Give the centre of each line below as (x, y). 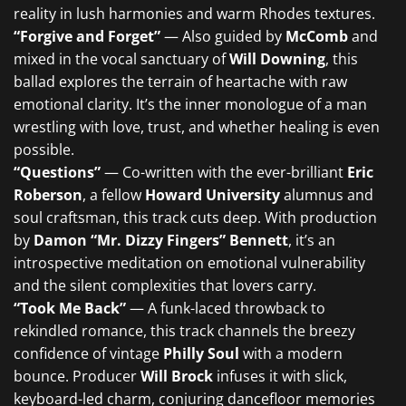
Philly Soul (201, 353)
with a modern (291, 353)
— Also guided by (223, 36)
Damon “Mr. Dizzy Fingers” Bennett (161, 240)
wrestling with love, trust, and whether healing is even (197, 127)
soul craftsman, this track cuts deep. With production (195, 217)
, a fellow (114, 195)
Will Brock (177, 376)
